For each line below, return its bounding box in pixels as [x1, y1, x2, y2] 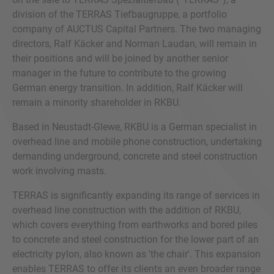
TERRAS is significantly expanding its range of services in [12, 190, 260, 201]
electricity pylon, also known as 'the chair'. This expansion [12, 248, 261, 260]
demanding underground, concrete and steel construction [12, 150, 257, 162]
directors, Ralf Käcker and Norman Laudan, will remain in [12, 38, 257, 50]
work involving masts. [12, 165, 106, 177]
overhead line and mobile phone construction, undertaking [12, 136, 262, 147]
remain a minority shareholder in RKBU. [12, 97, 181, 108]
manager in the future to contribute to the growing [12, 67, 226, 79]
